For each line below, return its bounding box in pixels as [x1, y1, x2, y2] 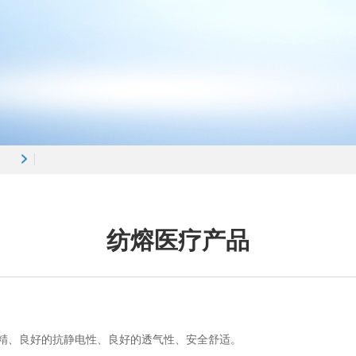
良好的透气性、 [108, 334, 186, 346]
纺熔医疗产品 [106, 227, 250, 253]
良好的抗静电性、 [19, 334, 108, 346]
